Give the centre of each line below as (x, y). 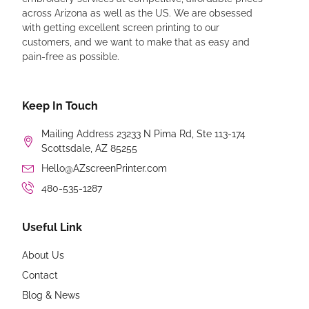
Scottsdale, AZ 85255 (89, 148)
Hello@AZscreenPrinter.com (104, 168)
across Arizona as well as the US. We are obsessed (138, 13)
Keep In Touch (60, 106)
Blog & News (51, 296)
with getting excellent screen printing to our (121, 27)
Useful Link (52, 228)
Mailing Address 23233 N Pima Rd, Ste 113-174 (143, 133)
